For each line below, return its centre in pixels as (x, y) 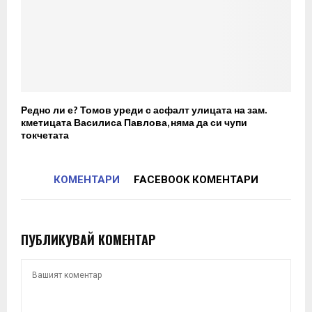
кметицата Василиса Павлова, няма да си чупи (134, 123)
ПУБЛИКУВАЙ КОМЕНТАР (88, 240)
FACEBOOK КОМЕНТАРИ (196, 180)
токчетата (45, 136)
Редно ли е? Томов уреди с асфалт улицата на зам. (143, 111)
